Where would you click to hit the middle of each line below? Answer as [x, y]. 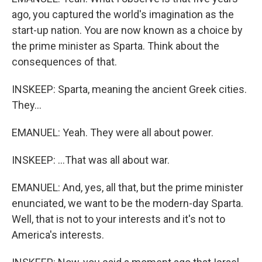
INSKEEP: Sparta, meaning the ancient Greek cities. [129, 89]
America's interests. [58, 235]
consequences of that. [64, 62]
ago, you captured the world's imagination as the [123, 14]
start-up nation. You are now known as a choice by [127, 30]
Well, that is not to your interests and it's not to [118, 219]
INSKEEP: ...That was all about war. [91, 160]
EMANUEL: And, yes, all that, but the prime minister [127, 187]
